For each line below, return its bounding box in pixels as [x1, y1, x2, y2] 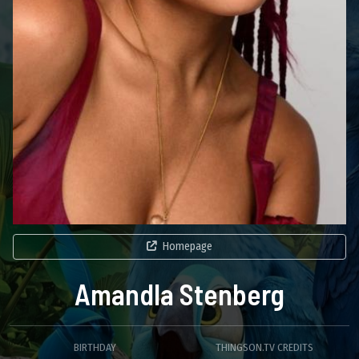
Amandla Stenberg [75, 276, 284, 311]
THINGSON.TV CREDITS [216, 341, 313, 354]
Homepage [163, 240, 212, 253]
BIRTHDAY [73, 341, 116, 354]
